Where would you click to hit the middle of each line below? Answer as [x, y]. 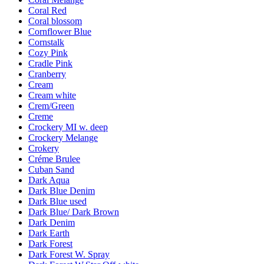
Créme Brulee [54, 159]
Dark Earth [49, 233]
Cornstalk [46, 42]
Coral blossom [55, 21]
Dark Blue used [57, 201]
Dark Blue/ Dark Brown [74, 212]
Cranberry [47, 74]
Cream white [52, 95]
